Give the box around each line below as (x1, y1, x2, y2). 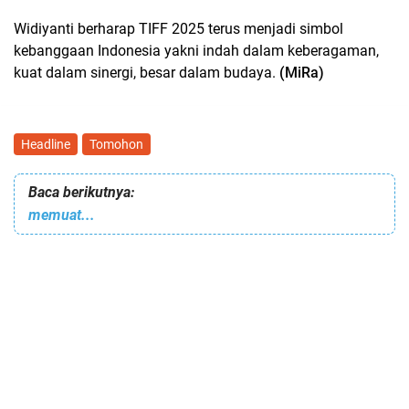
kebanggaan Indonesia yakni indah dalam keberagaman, (14, 42, 379, 59)
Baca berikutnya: (28, 184, 134, 201)
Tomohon (89, 137, 143, 152)
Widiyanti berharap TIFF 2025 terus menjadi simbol (14, 20, 343, 37)
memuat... (28, 206, 95, 224)
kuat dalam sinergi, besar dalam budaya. (14, 64, 279, 81)
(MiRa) (279, 64, 324, 81)
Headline (21, 137, 70, 152)
